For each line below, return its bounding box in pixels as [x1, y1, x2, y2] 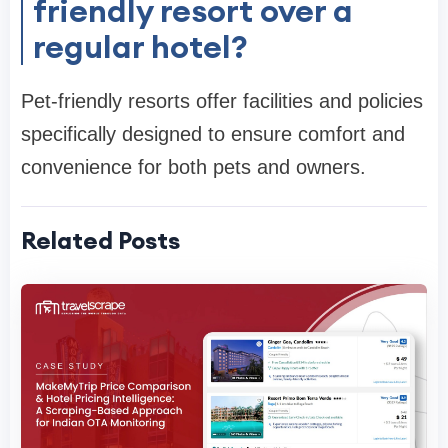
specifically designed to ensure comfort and [21, 122, 405, 145]
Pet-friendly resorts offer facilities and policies [21, 89, 423, 112]
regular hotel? [33, 25, 248, 67]
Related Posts [21, 224, 180, 255]
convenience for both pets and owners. [21, 155, 366, 178]
